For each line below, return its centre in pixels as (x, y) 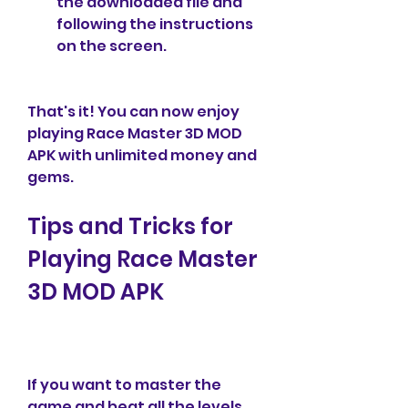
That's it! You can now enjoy (133, 112)
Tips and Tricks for (130, 226)
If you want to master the (124, 385)
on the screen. (112, 46)
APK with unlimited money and (142, 155)
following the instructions (155, 24)
